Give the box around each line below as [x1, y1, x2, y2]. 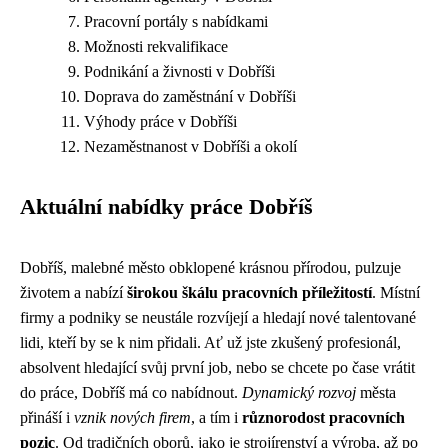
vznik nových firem [74, 409, 191, 426]
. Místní [372, 284, 420, 301]
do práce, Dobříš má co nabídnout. [20, 384, 242, 401]
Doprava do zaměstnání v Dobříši [84, 88, 296, 105]
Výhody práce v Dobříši [84, 113, 237, 130]
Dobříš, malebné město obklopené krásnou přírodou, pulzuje [20, 259, 401, 276]
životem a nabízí [20, 284, 127, 301]
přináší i [20, 409, 74, 426]
